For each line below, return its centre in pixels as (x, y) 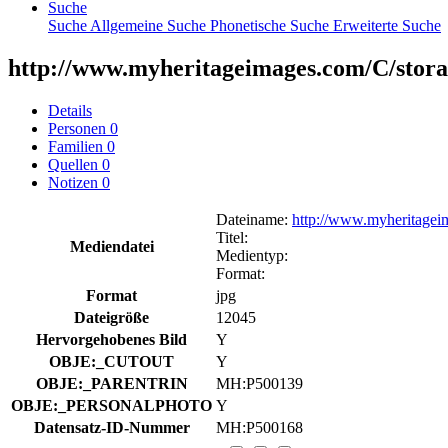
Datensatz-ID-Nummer (111, 427)
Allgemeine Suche (150, 25)
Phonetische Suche (271, 25)
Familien (77, 146)
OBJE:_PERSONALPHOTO (111, 405)
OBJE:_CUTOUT (111, 361)
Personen (79, 128)
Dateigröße (111, 317)
